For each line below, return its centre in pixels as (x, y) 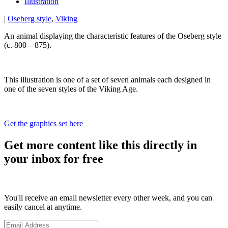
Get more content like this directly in (101, 145)
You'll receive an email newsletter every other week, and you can (108, 198)
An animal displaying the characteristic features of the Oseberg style (113, 36)
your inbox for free (54, 159)
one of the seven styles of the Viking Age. (71, 89)
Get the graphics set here (44, 124)
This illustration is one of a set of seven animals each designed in (107, 80)
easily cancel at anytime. (43, 207)
